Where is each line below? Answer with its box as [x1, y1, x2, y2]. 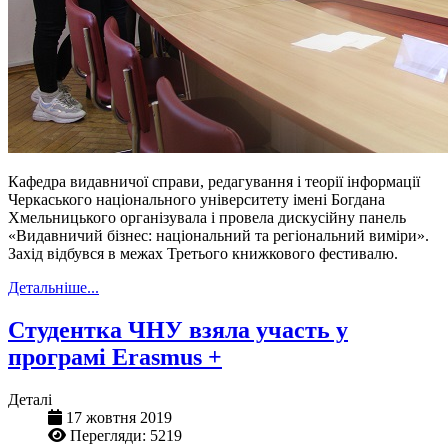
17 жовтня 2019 [66, 408, 172, 426]
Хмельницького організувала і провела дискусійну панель [8, 208, 406, 226]
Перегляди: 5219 [70, 426, 182, 444]
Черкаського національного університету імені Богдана [8, 190, 385, 208]
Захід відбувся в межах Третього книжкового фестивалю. [8, 244, 398, 262]
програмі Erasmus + [8, 343, 222, 370]
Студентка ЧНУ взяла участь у [8, 316, 348, 343]
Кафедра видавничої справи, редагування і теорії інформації [8, 172, 420, 190]
